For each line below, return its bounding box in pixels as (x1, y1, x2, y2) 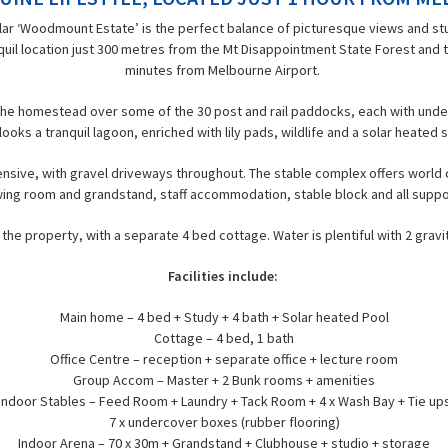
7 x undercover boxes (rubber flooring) (108, 413, 340, 431)
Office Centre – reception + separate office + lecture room (50, 350, 398, 368)
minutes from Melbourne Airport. (125, 61, 323, 79)
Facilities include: (167, 267, 281, 285)
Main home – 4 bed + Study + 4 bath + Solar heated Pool (59, 308, 389, 326)
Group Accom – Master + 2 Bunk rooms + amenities (73, 371, 375, 389)
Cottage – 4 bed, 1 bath (154, 329, 294, 347)
